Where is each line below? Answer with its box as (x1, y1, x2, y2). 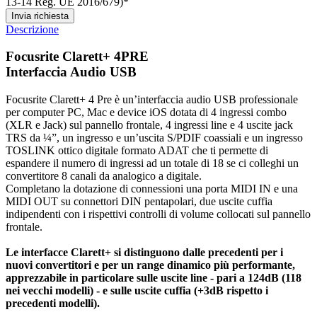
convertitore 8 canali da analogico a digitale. (6, 170, 202, 182)
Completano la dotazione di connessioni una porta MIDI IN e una (6, 183, 298, 195)
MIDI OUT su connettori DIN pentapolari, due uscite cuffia (6, 195, 272, 207)
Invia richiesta (11, 10, 69, 21)
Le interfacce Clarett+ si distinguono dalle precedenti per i (6, 246, 283, 258)
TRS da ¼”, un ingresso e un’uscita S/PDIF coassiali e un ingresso (6, 132, 303, 144)
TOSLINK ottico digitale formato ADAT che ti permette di (6, 144, 268, 156)
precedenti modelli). (6, 297, 100, 309)
